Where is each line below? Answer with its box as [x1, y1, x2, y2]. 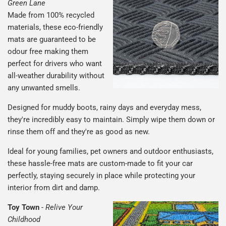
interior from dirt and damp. [8, 183, 100, 193]
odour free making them [8, 47, 88, 56]
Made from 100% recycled [8, 11, 94, 20]
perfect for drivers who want [8, 59, 102, 69]
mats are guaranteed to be [8, 35, 96, 44]
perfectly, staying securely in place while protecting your [8, 171, 195, 181]
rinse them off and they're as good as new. [8, 127, 150, 137]
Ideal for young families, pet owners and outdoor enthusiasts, [8, 147, 213, 156]
